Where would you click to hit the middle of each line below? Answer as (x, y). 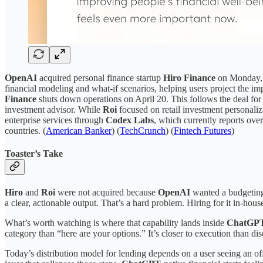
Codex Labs (130, 120)
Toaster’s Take (34, 154)
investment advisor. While (54, 109)
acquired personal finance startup (100, 77)
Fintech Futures (203, 130)
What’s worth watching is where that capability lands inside (116, 223)
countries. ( (25, 130)
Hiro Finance (189, 77)
